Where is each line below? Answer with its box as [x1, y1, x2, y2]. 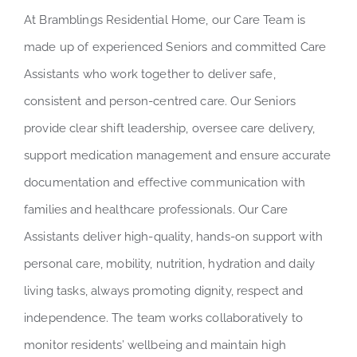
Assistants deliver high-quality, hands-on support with [23, 229, 324, 244]
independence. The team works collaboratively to [23, 310, 304, 325]
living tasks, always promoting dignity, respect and [23, 283, 304, 298]
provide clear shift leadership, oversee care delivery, [23, 120, 316, 135]
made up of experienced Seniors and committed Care [23, 39, 327, 54]
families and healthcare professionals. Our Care [23, 202, 288, 217]
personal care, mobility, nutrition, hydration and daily [23, 256, 316, 271]
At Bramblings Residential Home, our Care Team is [23, 12, 306, 27]
